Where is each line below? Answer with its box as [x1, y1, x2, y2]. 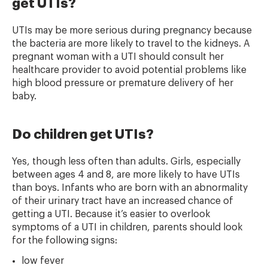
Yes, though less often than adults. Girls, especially [12, 157, 240, 166]
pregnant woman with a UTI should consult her [12, 52, 224, 62]
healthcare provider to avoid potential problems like [12, 65, 246, 75]
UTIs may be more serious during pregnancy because [12, 26, 252, 35]
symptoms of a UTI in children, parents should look [12, 223, 243, 232]
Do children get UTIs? [12, 128, 154, 141]
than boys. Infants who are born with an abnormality [12, 183, 248, 193]
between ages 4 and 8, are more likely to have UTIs [12, 170, 240, 179]
